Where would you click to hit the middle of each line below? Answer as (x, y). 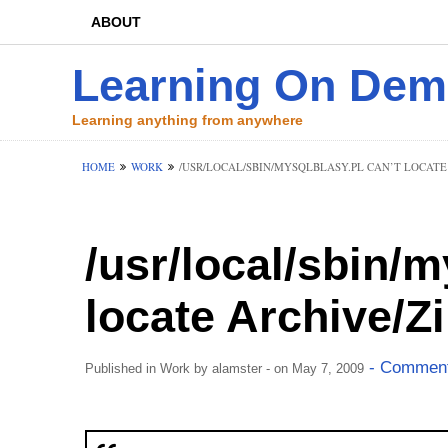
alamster (236, 369)
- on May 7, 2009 (312, 369)
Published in (122, 369)
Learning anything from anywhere (187, 120)
